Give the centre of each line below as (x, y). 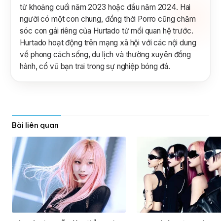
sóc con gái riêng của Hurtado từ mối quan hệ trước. (107, 31)
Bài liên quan (36, 125)
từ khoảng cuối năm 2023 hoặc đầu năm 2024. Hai (105, 7)
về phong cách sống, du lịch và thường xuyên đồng (105, 54)
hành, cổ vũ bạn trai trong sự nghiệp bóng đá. (95, 66)
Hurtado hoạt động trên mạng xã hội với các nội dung (108, 42)
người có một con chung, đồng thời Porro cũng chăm (108, 19)
